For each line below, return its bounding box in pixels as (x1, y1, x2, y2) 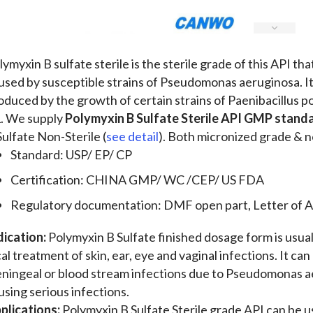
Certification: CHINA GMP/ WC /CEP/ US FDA (10, 172, 264, 188)
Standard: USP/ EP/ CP (10, 147, 132, 163)
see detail (106, 129, 159, 145)
